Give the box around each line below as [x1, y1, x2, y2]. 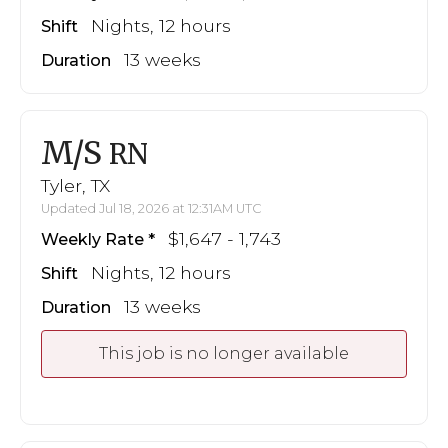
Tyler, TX [41, 174, 110, 196]
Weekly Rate [41, 229, 144, 249]
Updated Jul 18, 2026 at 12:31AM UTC [41, 200, 262, 216]
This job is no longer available [99, 343, 349, 363]
